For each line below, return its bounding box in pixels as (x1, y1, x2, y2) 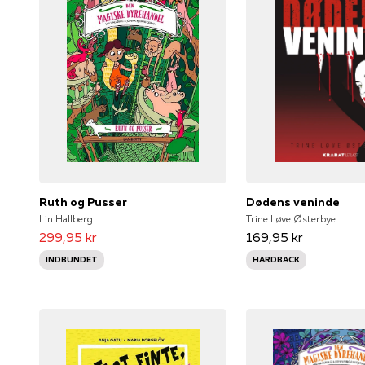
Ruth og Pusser (39, 194, 127, 209)
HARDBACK (253, 253, 301, 265)
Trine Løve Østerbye (246, 212, 336, 225)
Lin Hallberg (39, 212, 93, 225)
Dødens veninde (246, 194, 341, 209)
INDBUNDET (46, 253, 98, 265)
